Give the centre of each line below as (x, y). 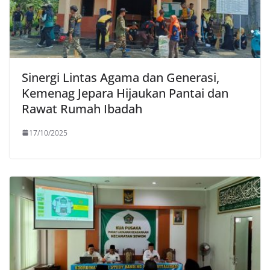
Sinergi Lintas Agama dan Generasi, (121, 77)
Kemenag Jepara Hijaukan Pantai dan (125, 93)
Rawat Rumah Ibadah (82, 108)
